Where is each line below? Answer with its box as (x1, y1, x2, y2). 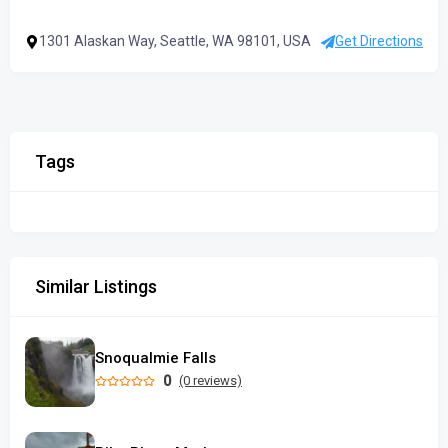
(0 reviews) (179, 373, 242, 388)
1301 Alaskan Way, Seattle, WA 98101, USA (39, 33, 311, 49)
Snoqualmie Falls (95, 348, 216, 367)
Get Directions (335, 33, 423, 49)
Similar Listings (35, 276, 157, 297)
